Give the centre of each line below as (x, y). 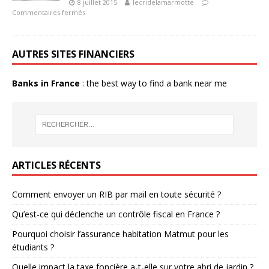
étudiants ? (33, 247)
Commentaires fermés (49, 12)
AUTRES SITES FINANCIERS (73, 54)
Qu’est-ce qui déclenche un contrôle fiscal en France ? (116, 214)
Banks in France (46, 83)
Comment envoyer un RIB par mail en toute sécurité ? (116, 194)
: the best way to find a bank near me (153, 83)
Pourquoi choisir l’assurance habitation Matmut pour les (120, 234)
